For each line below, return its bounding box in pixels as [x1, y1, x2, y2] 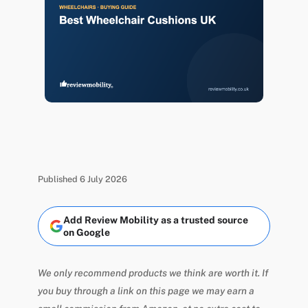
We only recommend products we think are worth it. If [37, 267, 268, 278]
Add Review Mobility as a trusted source [63, 214, 248, 225]
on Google [63, 226, 110, 238]
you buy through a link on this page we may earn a [37, 285, 254, 296]
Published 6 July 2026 [37, 174, 127, 185]
